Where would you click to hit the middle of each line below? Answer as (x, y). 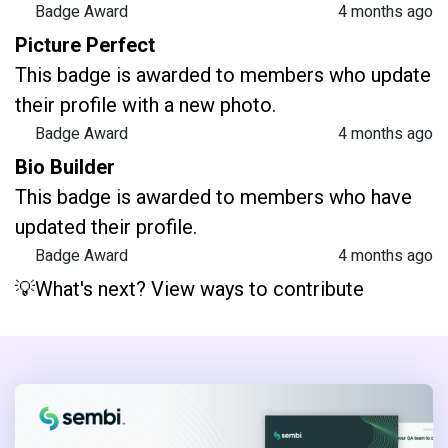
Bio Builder (65, 167)
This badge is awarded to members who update (223, 75)
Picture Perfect (85, 45)
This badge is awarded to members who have (213, 197)
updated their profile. (106, 227)
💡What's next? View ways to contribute (189, 289)
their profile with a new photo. (145, 105)
